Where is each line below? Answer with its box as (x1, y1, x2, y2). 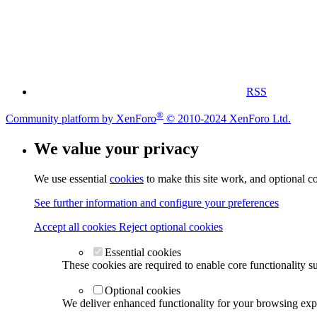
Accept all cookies (34, 220, 119, 233)
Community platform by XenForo (6, 112, 156, 125)
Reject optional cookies (119, 220, 223, 233)
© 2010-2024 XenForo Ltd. (166, 112, 291, 125)
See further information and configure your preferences (34, 196, 279, 209)
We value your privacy (34, 139, 199, 158)
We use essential (34, 172, 110, 185)
